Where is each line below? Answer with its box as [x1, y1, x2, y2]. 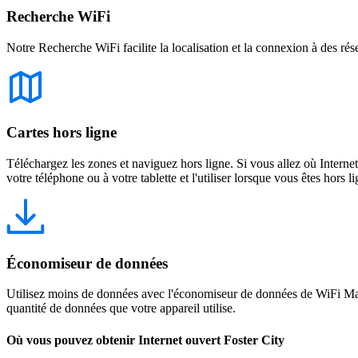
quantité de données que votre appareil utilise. [6, 301, 236, 316]
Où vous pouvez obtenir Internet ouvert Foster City [6, 332, 284, 347]
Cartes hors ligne [6, 124, 117, 141]
